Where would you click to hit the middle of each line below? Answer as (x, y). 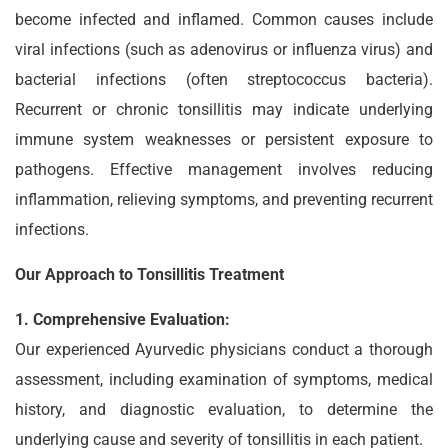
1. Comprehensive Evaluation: (122, 319)
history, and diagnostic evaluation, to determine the (224, 409)
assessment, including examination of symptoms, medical (224, 379)
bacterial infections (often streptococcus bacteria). (224, 79)
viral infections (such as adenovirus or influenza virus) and (224, 49)
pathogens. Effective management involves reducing (224, 169)
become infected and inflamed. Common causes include (224, 19)
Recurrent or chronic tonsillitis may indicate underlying (224, 109)
